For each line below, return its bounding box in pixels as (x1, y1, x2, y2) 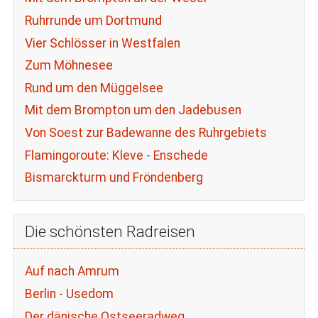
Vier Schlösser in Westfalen (24, 35, 180, 50)
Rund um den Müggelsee (24, 80, 163, 95)
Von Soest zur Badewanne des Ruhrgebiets (24, 125, 267, 140)
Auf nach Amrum (24, 264, 119, 279)
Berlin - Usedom (24, 286, 114, 301)
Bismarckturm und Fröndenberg (24, 170, 203, 185)
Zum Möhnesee (24, 58, 113, 73)
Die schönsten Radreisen (24, 221, 195, 241)
